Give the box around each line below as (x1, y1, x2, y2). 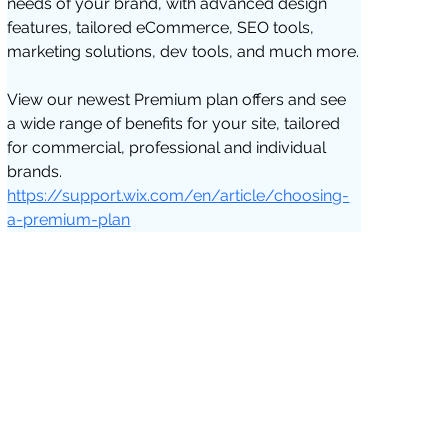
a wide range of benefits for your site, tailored (7, 113, 345, 133)
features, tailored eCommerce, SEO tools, (7, 17, 319, 37)
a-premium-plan (7, 209, 131, 229)
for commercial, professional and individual (7, 137, 331, 157)
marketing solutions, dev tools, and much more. (7, 41, 360, 61)
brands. (7, 161, 67, 181)
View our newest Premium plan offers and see (7, 89, 351, 109)
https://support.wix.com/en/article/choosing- (7, 185, 350, 205)
